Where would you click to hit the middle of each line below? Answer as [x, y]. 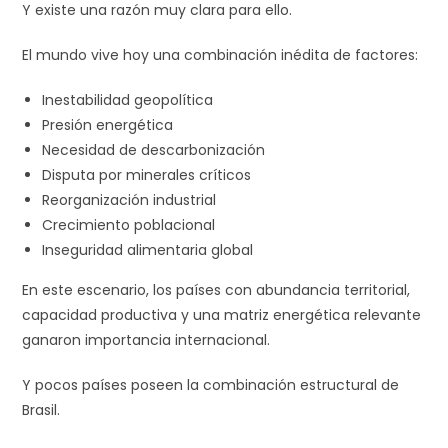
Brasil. [41, 409]
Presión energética [108, 124]
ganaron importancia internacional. [146, 339]
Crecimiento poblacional [129, 224]
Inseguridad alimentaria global [148, 249]
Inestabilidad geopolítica [128, 99]
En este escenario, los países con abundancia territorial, [216, 289]
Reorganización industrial [129, 199]
